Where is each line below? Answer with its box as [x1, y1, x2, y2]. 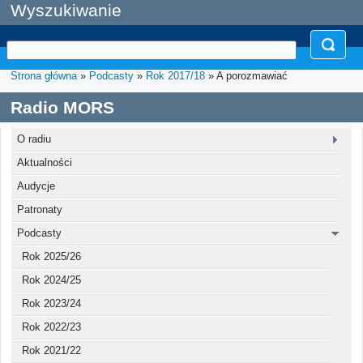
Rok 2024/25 [22, 274, 81, 287]
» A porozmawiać [205, 70, 288, 83]
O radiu [16, 133, 51, 146]
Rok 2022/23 [22, 321, 81, 334]
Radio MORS [11, 97, 114, 117]
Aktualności [16, 156, 72, 169]
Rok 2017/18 [146, 70, 205, 83]
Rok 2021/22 [22, 344, 81, 357]
